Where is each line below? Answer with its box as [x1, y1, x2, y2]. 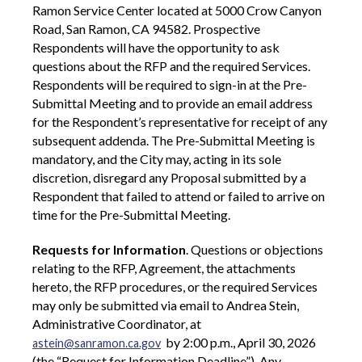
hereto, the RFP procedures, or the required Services [32, 279, 318, 295]
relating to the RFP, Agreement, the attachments [32, 260, 296, 276]
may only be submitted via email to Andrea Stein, [32, 297, 299, 314]
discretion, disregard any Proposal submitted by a [32, 170, 306, 186]
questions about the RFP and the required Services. [32, 58, 310, 74]
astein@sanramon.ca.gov [32, 336, 161, 351]
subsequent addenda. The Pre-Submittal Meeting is [32, 133, 315, 149]
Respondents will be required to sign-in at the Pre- [32, 77, 307, 93]
